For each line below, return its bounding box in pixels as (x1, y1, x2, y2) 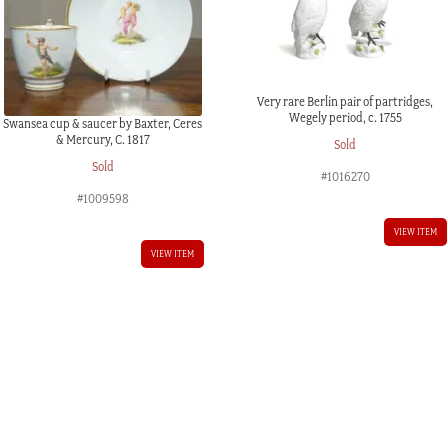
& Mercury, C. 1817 (55, 132, 150, 148)
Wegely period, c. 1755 (288, 110, 402, 126)
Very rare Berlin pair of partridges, (257, 94, 434, 110)
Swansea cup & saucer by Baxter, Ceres (3, 116, 203, 132)
